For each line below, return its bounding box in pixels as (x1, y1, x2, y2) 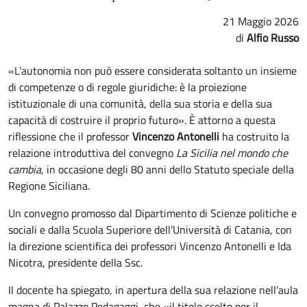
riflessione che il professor (8, 128, 132, 145)
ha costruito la (219, 128, 289, 145)
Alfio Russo (247, 29, 299, 46)
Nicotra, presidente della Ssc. (8, 254, 143, 271)
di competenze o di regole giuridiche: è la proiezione (8, 79, 247, 95)
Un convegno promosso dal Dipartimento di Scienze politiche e (8, 205, 297, 221)
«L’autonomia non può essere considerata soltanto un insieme (8, 62, 297, 79)
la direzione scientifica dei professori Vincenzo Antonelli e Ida (8, 238, 291, 254)
